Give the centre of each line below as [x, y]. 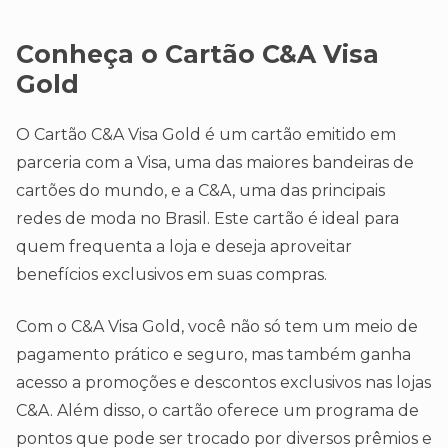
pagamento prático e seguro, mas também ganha [213, 355]
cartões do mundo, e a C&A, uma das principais [200, 191]
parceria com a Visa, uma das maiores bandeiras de [215, 163]
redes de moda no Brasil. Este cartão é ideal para [207, 219]
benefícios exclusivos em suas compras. [171, 275]
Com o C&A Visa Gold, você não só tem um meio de [217, 327]
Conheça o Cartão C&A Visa [197, 54]
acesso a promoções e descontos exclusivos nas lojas [223, 383]
